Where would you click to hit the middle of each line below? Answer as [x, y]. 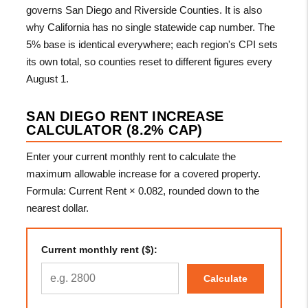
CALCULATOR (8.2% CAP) [114, 130]
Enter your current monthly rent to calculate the [131, 156]
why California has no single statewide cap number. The [151, 27]
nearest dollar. [58, 208]
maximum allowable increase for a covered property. [144, 173]
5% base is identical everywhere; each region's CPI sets [152, 44]
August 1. [48, 78]
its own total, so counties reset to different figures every [150, 61]
